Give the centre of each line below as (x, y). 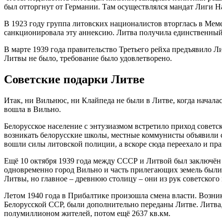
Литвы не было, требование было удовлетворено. (88, 58)
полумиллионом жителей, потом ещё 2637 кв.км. (87, 214)
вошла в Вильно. (32, 110)
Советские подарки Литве (74, 80)
